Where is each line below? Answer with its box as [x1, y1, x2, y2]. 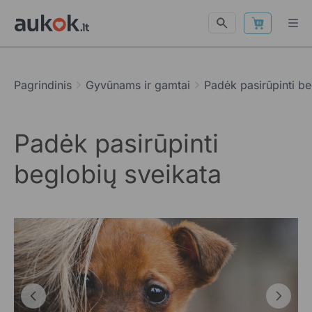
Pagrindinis [14, 78, 72, 92]
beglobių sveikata [14, 159, 221, 189]
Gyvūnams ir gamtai [86, 78, 190, 92]
